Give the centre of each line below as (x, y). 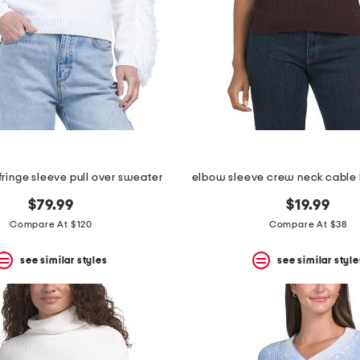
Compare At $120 (51, 225)
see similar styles (64, 260)
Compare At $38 (308, 225)
